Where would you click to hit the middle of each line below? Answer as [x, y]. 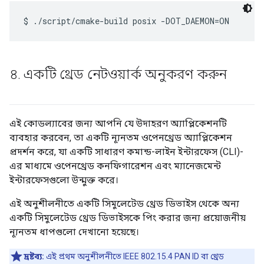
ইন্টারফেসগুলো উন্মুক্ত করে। [64, 180]
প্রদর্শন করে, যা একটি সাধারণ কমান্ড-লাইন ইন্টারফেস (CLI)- [126, 152]
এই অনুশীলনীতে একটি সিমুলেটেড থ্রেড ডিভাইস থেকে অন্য [124, 204]
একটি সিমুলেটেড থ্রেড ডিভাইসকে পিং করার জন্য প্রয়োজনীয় [128, 218]
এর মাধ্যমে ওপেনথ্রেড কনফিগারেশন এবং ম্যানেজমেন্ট [115, 166]
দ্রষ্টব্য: [34, 257]
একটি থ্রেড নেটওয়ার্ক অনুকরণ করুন [124, 75]
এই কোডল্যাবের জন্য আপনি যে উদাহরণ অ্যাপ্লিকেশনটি [118, 124]
